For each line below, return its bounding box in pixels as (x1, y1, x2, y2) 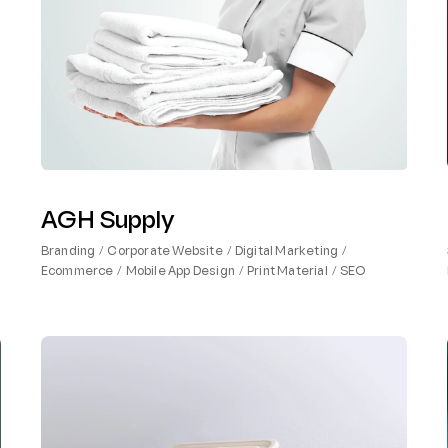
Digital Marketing (234, 246, 339, 259)
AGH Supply (40, 211, 175, 234)
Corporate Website (107, 246, 223, 259)
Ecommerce (40, 266, 114, 279)
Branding (40, 246, 96, 259)
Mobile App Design (125, 266, 235, 279)
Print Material (246, 266, 328, 279)
